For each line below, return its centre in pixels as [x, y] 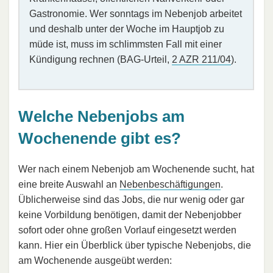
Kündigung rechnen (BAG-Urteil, [101, 60]
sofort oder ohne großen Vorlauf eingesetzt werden [127, 230]
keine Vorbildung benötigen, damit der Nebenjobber [130, 214]
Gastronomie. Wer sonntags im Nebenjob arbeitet [136, 14]
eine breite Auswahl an [69, 184]
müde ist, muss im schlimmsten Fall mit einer [126, 44]
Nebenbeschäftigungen [170, 184]
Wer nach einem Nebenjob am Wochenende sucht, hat [136, 169]
